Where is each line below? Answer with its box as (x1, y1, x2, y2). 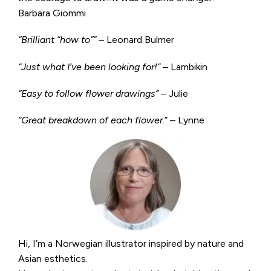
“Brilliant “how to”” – (18, 34, 106, 46)
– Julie (158, 87, 188, 99)
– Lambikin (160, 60, 207, 73)
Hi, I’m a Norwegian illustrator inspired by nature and (18, 238, 244, 250)
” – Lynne (165, 114, 204, 126)
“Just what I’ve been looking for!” (18, 60, 160, 73)
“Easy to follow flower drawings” (18, 87, 158, 99)
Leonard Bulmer (106, 34, 174, 46)
